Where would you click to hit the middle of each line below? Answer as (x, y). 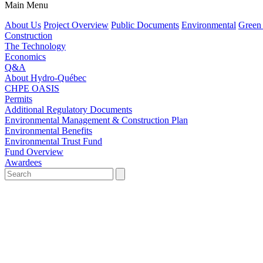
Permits (18, 99)
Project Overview (76, 25)
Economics (25, 57)
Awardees (23, 162)
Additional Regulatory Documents (68, 109)
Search (17, 172)
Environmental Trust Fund (53, 141)
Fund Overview (34, 152)
